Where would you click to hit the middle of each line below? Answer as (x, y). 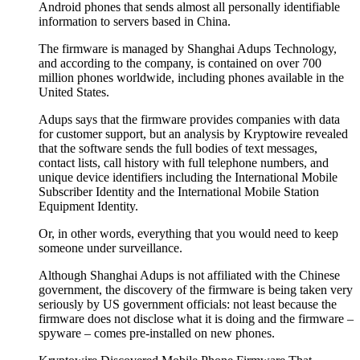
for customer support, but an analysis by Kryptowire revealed (193, 134)
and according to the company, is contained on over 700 (180, 63)
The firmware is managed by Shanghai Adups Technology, (188, 49)
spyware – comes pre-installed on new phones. (157, 333)
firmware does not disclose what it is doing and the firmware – (196, 319)
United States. (74, 92)
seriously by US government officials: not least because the (188, 305)
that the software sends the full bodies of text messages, (178, 149)
